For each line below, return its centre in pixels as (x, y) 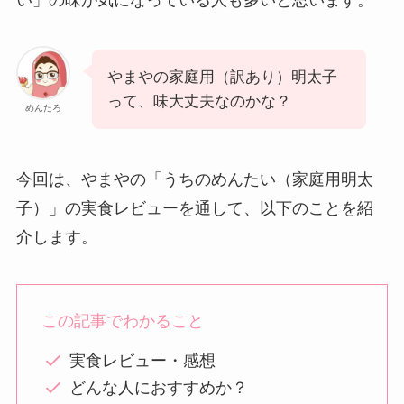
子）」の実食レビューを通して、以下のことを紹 (194, 209)
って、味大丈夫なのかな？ (199, 102)
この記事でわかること (122, 321)
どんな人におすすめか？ (159, 388)
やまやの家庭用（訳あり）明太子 (222, 78)
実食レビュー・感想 (143, 360)
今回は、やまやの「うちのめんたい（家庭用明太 (194, 180)
